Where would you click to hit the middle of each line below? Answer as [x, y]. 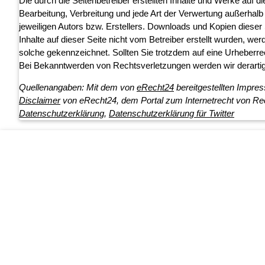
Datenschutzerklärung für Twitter [172, 114]
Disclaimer [40, 101]
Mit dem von [112, 88]
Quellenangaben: [53, 88]
